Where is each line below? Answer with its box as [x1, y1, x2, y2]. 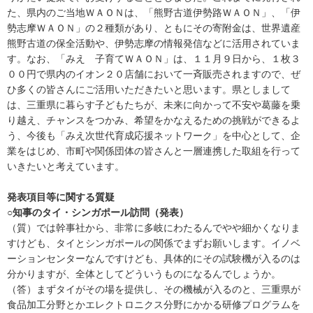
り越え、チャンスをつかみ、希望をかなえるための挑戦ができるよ [7, 114, 300, 126]
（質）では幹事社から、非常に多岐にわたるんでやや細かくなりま [7, 221, 300, 233]
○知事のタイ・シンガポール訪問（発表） [7, 206, 189, 218]
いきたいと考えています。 [7, 160, 124, 172]
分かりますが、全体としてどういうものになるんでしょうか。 [7, 268, 281, 279]
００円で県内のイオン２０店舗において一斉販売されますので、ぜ [7, 68, 300, 80]
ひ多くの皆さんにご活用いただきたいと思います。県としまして [7, 83, 291, 95]
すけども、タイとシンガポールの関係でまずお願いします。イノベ [7, 237, 300, 249]
